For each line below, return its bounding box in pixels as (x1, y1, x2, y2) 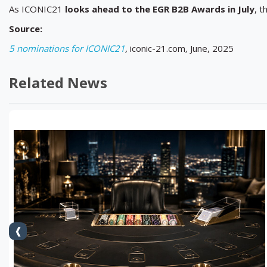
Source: (9, 23, 42, 35)
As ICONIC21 (9, 3, 65, 15)
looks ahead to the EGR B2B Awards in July (65, 3, 254, 15)
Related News (9, 73, 107, 92)
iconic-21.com (130, 42, 185, 54)
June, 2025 (190, 42, 234, 54)
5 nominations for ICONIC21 (9, 42, 125, 54)
